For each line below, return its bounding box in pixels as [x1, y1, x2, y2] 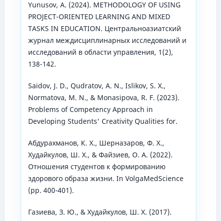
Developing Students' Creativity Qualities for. [28, 116, 178, 126]
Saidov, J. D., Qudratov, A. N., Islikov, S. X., [28, 81, 166, 91]
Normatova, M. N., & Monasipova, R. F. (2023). [28, 93, 180, 103]
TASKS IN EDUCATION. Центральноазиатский [28, 24, 181, 33]
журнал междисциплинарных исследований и [28, 36, 186, 45]
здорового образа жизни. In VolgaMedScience [28, 174, 184, 184]
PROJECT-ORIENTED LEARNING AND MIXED [28, 12, 170, 21]
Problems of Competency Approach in [28, 105, 153, 114]
